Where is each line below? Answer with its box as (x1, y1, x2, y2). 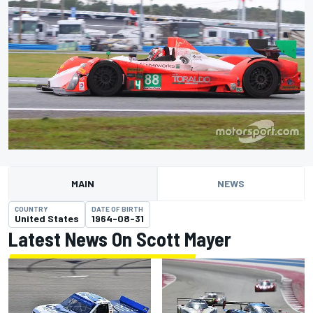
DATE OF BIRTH (92, 205, 143, 214)
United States (15, 212, 79, 225)
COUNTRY (15, 205, 48, 214)
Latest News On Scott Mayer (8, 227, 231, 252)
